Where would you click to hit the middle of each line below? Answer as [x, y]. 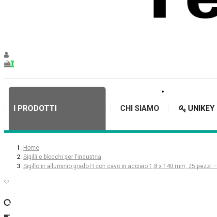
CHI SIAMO [140, 108]
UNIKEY [201, 108]
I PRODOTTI [35, 108]
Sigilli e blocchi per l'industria [62, 157]
